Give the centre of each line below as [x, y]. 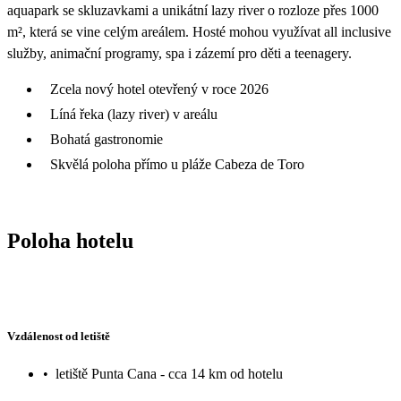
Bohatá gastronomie [107, 139]
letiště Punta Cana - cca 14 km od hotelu [169, 373]
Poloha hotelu [70, 240]
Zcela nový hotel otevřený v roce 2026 [159, 89]
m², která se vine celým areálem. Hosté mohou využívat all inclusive [199, 31]
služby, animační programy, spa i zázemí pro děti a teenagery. [179, 53]
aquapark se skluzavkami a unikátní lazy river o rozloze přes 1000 [193, 10]
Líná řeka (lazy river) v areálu [134, 114]
